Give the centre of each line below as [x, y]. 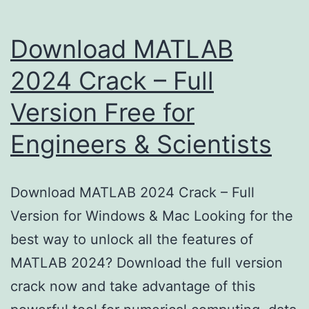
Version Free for [102, 112]
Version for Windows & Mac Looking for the [152, 216]
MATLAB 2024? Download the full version [147, 262]
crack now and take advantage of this [133, 286]
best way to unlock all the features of [132, 239]
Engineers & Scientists [141, 144]
